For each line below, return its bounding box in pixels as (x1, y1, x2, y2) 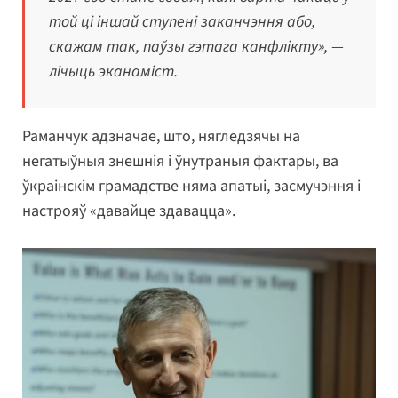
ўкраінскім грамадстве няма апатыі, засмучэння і (22, 174, 361, 197)
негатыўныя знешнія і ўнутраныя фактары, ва (22, 149, 338, 172)
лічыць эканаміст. (49, 60, 178, 83)
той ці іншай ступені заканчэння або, (49, 10, 315, 33)
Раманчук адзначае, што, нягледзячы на (22, 124, 300, 147)
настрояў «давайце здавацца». (22, 199, 235, 222)
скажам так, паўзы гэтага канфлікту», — (49, 35, 344, 58)
